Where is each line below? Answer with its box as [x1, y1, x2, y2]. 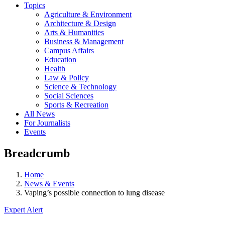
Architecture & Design [44, 19, 116, 28]
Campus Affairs [44, 46, 94, 55]
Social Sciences [44, 91, 93, 100]
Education [44, 55, 76, 64]
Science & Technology [44, 82, 117, 91]
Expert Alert [4, 205, 43, 214]
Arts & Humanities [44, 28, 104, 37]
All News [24, 109, 55, 118]
